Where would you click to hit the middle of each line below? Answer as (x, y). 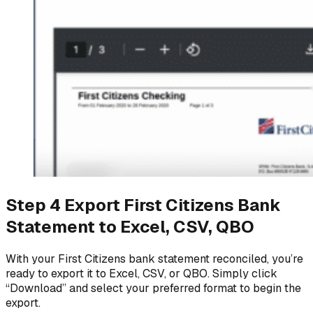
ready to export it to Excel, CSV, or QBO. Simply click (141, 274)
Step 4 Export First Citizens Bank (143, 205)
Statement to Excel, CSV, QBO (130, 227)
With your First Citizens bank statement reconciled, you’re (154, 259)
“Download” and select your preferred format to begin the (153, 289)
